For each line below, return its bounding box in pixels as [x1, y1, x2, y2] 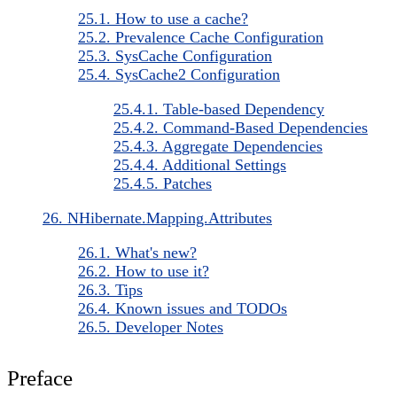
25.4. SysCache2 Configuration [78, 65, 280, 83]
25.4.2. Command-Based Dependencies [113, 118, 368, 136]
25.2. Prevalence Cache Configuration [78, 27, 323, 46]
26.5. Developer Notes [78, 317, 223, 336]
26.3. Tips [78, 280, 143, 299]
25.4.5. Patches [113, 174, 212, 192]
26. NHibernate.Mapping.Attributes [43, 208, 272, 227]
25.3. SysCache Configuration [78, 46, 272, 65]
